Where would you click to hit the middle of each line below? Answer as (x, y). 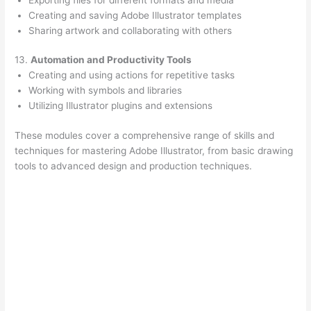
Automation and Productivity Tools (111, 60)
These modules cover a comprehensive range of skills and (145, 135)
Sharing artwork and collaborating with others (131, 30)
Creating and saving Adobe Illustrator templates (135, 15)
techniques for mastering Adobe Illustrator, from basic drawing (154, 150)
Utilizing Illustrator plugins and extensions (121, 106)
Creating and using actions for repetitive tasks (132, 75)
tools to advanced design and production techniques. (134, 166)
